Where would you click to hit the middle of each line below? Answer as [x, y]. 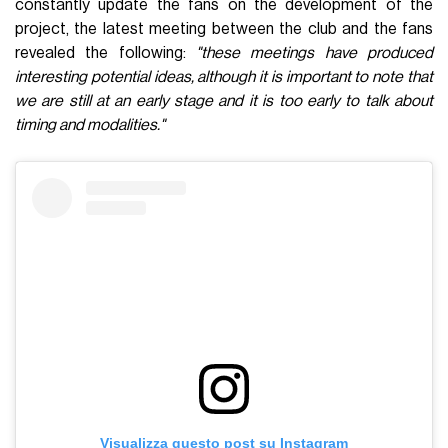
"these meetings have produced [314, 52]
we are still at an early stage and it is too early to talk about [224, 100]
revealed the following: [105, 52]
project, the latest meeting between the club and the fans [224, 28]
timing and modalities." [90, 124]
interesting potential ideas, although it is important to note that [224, 76]
